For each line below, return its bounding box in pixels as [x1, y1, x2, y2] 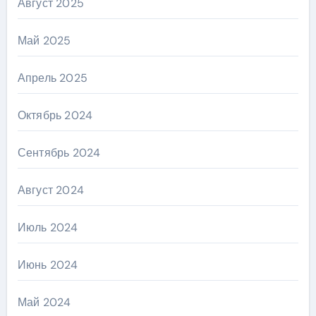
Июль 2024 [17, 220, 78, 236]
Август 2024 [17, 183, 84, 198]
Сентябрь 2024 [17, 145, 101, 161]
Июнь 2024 [17, 257, 78, 273]
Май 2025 [17, 33, 71, 49]
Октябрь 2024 [17, 108, 93, 123]
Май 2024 [17, 295, 71, 310]
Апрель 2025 [17, 71, 87, 86]
